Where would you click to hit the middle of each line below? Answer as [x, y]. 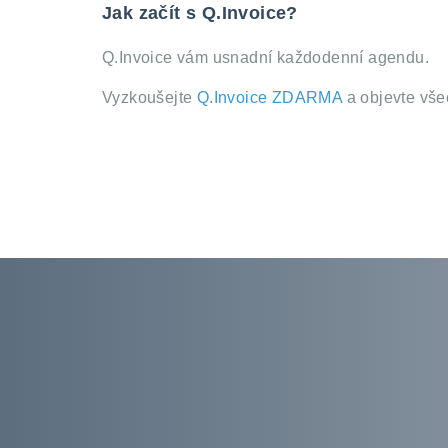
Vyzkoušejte [149, 98]
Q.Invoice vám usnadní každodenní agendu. [265, 58]
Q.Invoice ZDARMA [269, 98]
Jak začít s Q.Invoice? [200, 13]
